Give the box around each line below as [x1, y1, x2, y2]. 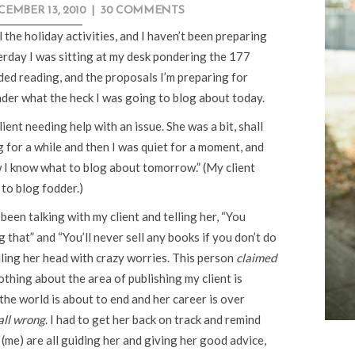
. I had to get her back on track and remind [45, 312, 261, 327]
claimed [236, 250, 277, 265]
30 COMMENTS [99, 5, 185, 17]
